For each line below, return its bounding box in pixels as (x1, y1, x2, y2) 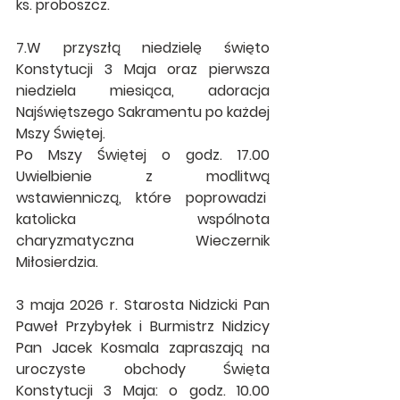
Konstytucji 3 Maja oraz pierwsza (16, 59, 270, 79)
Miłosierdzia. (16, 252, 98, 272)
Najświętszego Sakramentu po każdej (16, 102, 270, 122)
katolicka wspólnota (16, 209, 270, 229)
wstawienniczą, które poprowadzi (16, 187, 270, 208)
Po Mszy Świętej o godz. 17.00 (16, 145, 270, 165)
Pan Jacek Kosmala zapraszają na (16, 337, 270, 358)
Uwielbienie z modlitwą (16, 166, 270, 187)
